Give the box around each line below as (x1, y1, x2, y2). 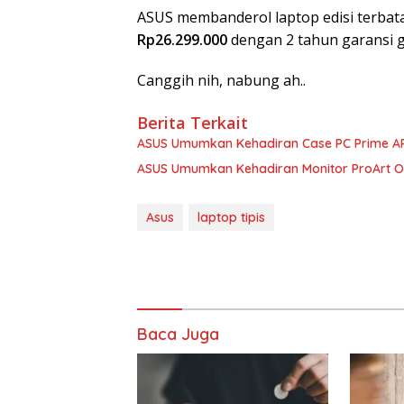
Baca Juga (137, 323, 219, 344)
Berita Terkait (137, 111, 248, 133)
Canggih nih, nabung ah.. (137, 69, 306, 90)
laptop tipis (197, 208, 265, 225)
